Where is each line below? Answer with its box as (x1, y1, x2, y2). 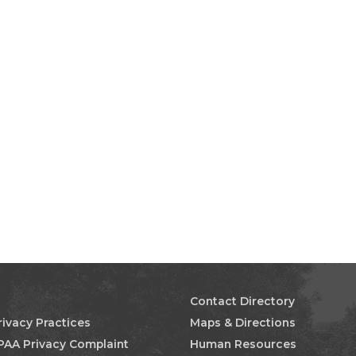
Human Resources (190, 338, 296, 350)
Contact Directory (190, 295, 295, 308)
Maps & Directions (190, 316, 296, 329)
